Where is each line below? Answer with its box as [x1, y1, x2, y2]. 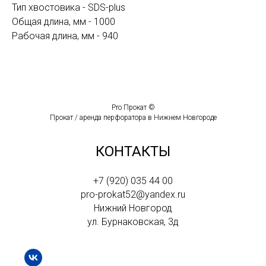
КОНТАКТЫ [96, 143, 170, 160]
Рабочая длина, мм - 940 [12, 30, 118, 42]
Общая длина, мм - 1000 [12, 16, 115, 28]
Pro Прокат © [111, 103, 155, 112]
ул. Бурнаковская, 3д [87, 216, 179, 228]
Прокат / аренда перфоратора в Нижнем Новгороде [49, 113, 217, 122]
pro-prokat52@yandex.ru [81, 189, 185, 201]
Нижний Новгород [94, 202, 172, 214]
